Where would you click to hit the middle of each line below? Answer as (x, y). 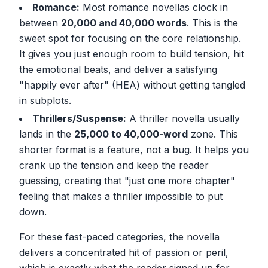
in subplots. (45, 100)
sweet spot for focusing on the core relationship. (130, 38)
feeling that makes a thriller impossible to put (121, 196)
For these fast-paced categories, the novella (119, 237)
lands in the (47, 134)
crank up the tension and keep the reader (114, 165)
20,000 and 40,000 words (124, 22)
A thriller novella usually (183, 118)
